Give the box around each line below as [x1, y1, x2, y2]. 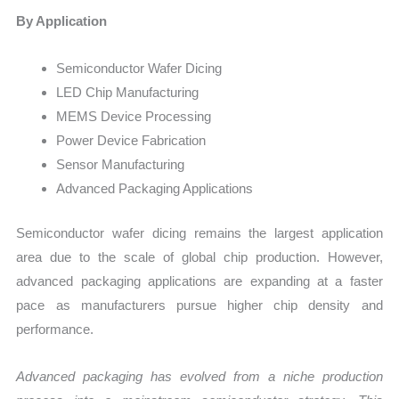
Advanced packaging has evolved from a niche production [16, 369, 383, 385]
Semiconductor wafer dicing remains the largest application [16, 224, 383, 240]
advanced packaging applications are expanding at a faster [16, 273, 383, 289]
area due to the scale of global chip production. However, [16, 248, 383, 265]
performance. [16, 321, 94, 337]
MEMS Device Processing [56, 109, 212, 125]
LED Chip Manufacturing [56, 85, 199, 101]
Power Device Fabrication [56, 133, 207, 149]
